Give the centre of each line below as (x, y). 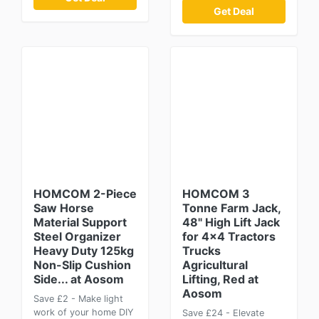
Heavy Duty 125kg (84, 251)
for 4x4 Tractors (229, 236)
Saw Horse (64, 208)
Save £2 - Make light (78, 299)
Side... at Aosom (79, 279)
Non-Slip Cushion (82, 265)
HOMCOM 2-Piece (85, 194)
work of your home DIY (84, 312)
